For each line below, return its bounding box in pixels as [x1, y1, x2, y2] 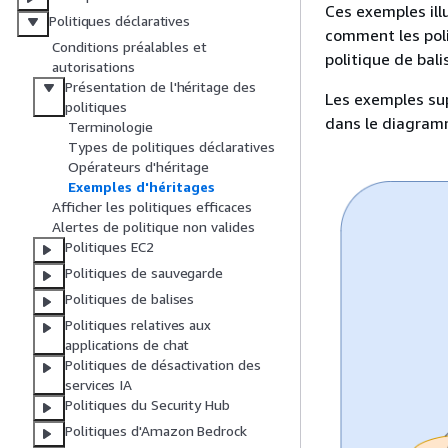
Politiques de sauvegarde [65, 264, 224, 282]
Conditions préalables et [52, 38, 207, 56]
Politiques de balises [65, 290, 195, 308]
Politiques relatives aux [65, 316, 212, 334]
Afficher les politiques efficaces [52, 198, 252, 216]
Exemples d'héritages [68, 178, 215, 196]
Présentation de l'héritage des [65, 78, 256, 96]
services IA [65, 376, 133, 394]
